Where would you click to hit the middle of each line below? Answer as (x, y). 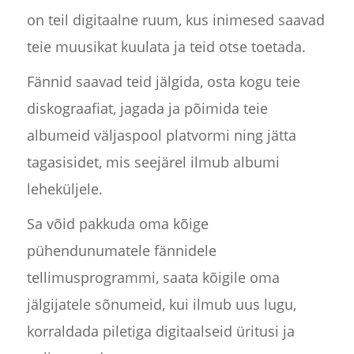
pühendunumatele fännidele (121, 251)
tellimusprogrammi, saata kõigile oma (153, 278)
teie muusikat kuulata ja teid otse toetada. (166, 47)
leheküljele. (64, 189)
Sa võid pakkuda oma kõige (117, 224)
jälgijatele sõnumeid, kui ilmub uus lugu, (161, 305)
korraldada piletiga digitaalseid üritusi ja (160, 331)
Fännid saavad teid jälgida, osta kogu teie (163, 82)
